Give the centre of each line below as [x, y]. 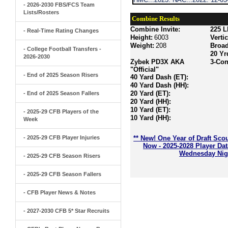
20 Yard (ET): [151, 93]
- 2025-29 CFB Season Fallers [62, 174]
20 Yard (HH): [151, 102]
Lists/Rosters [41, 12]
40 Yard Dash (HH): [160, 85]
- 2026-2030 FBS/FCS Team [59, 5]
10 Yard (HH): [151, 118]
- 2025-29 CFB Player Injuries [62, 137]
